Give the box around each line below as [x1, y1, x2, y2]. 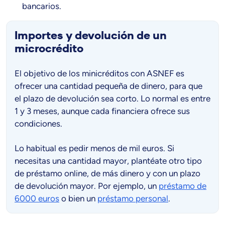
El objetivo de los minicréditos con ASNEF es [15, 68, 184, 79]
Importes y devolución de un [15, 29, 167, 43]
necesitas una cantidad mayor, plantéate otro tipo [15, 156, 202, 166]
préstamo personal [97, 193, 168, 204]
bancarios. [22, 1, 61, 12]
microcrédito [15, 42, 83, 56]
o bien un [59, 193, 97, 204]
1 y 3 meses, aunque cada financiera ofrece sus [15, 106, 190, 117]
